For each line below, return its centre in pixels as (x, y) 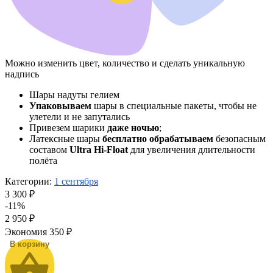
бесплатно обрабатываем (158, 138)
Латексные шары (66, 138)
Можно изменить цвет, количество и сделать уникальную (125, 63)
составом (49, 149)
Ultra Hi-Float (99, 149)
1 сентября (76, 181)
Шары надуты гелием (74, 94)
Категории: (30, 181)
